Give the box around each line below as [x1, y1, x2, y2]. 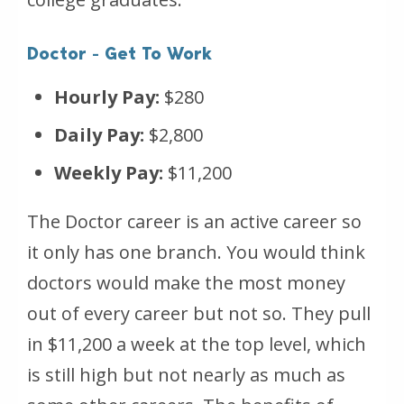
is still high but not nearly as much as [27, 362, 345, 387]
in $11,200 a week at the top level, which [27, 331, 366, 356]
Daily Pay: [54, 122, 144, 147]
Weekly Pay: [54, 160, 163, 185]
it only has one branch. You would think [27, 239, 365, 264]
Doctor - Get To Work [27, 41, 212, 64]
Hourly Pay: [54, 84, 160, 109]
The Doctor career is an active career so [27, 208, 362, 234]
